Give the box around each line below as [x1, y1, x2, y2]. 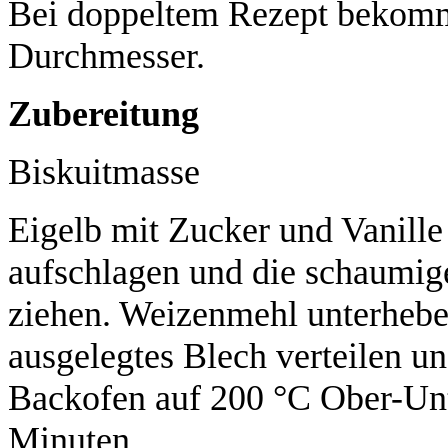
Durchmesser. [8, 35, 205, 76]
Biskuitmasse [8, 151, 200, 192]
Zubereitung [8, 93, 199, 134]
